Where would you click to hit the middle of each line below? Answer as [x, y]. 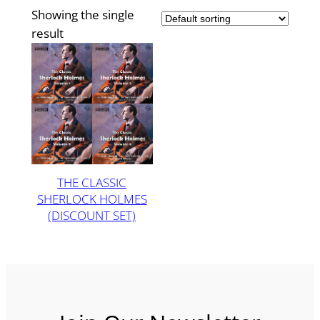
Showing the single [82, 15]
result [47, 34]
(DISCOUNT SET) [92, 215]
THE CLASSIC [92, 182]
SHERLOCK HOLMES [92, 199]
